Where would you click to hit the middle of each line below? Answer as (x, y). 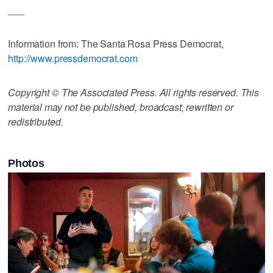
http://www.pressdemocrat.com (73, 58)
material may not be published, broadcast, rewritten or (121, 107)
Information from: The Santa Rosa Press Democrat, (116, 43)
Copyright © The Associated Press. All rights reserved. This (134, 92)
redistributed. (36, 121)
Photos (26, 163)
